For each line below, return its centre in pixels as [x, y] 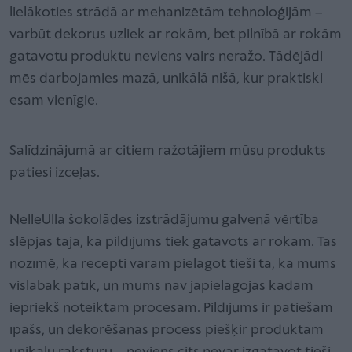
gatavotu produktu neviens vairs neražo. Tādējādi [166, 57]
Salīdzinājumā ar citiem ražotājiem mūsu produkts [168, 151]
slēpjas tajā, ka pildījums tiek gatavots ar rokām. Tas [173, 242]
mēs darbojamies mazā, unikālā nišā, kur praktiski [166, 79]
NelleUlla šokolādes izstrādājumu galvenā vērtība [164, 220]
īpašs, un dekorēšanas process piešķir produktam [167, 330]
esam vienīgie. [55, 101]
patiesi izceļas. [55, 173]
